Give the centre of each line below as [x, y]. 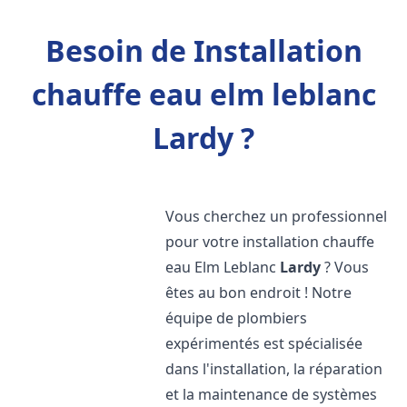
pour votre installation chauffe [270, 242]
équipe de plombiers [237, 318]
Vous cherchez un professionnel [277, 216]
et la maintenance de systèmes [272, 394]
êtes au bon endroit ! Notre [259, 293]
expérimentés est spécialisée [264, 343]
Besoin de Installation [203, 50]
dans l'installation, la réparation [274, 369]
